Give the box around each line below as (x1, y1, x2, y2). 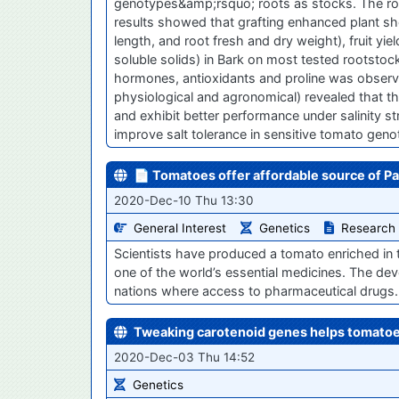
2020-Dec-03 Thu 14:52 (114, 350, 255, 365)
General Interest (134, 221, 226, 236)
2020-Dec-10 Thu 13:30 (114, 193, 254, 208)
